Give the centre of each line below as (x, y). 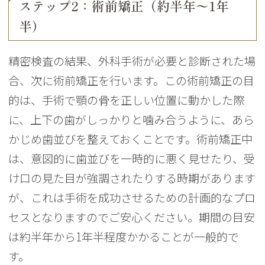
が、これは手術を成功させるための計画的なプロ (132, 198)
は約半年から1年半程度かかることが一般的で (124, 237)
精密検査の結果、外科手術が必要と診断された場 (132, 61)
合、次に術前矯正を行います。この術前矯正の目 (132, 81)
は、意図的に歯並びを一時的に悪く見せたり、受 (132, 159)
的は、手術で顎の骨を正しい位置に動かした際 (127, 100)
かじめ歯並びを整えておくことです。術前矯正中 (131, 139)
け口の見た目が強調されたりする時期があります (132, 178)
